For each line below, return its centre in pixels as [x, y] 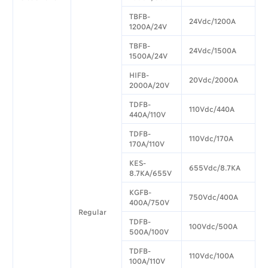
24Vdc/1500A [213, 50]
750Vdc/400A [214, 197]
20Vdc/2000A [214, 80]
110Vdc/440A [212, 109]
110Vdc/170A [211, 138]
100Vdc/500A [214, 226]
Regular [93, 212]
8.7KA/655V [151, 173]
